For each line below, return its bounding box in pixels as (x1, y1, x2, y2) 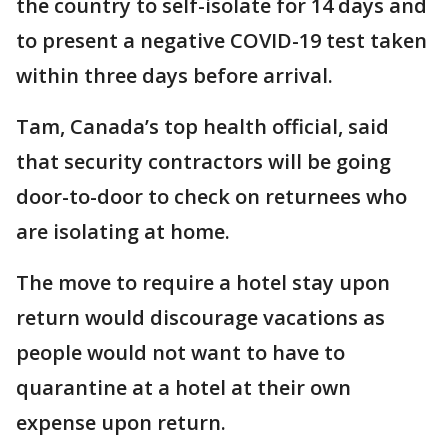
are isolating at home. (16, 218, 230, 246)
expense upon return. (16, 409, 226, 437)
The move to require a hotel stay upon (16, 269, 390, 297)
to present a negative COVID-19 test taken (16, 27, 427, 55)
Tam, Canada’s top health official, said (16, 113, 389, 141)
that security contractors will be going (16, 148, 391, 176)
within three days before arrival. (16, 62, 333, 90)
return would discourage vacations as (16, 304, 385, 332)
